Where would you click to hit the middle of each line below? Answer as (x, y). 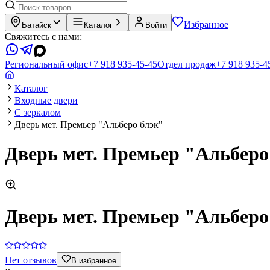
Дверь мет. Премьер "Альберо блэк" (89, 124)
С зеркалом (38, 112)
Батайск (36, 25)
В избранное (94, 260)
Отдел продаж (187, 64)
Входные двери (46, 100)
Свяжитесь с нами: (43, 36)
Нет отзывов (31, 260)
